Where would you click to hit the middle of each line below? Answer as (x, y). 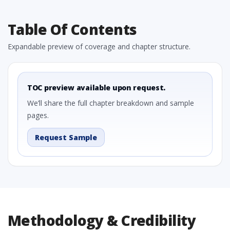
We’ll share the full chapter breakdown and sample (111, 103)
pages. (38, 115)
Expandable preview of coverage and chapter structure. (99, 46)
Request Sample (66, 137)
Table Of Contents (72, 29)
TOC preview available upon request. (97, 88)
